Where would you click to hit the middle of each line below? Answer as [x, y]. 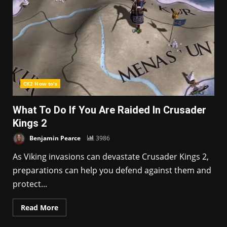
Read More [40, 207]
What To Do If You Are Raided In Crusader [109, 110]
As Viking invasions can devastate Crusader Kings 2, [111, 157]
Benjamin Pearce [54, 138]
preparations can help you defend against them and [112, 170]
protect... [30, 184]
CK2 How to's [41, 84]
